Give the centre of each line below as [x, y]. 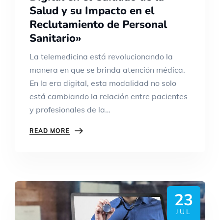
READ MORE [50, 131]
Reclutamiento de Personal [98, 24]
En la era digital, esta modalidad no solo [103, 83]
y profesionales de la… [70, 109]
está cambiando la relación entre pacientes [109, 96]
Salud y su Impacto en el [92, 11]
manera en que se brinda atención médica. [107, 69]
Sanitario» [55, 38]
